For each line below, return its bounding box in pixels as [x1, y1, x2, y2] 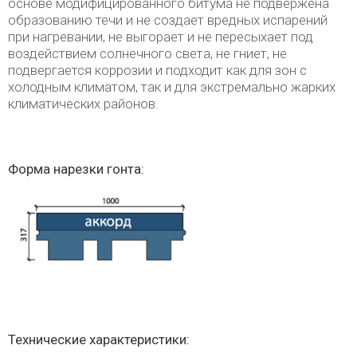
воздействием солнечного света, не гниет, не [8, 45, 287, 61]
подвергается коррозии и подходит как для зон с [8, 61, 307, 78]
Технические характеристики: [8, 331, 190, 347]
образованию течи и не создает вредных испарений [8, 11, 328, 28]
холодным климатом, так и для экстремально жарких [8, 78, 335, 95]
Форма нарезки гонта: [8, 160, 144, 177]
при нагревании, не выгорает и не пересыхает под [8, 28, 313, 45]
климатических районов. [8, 95, 159, 112]
